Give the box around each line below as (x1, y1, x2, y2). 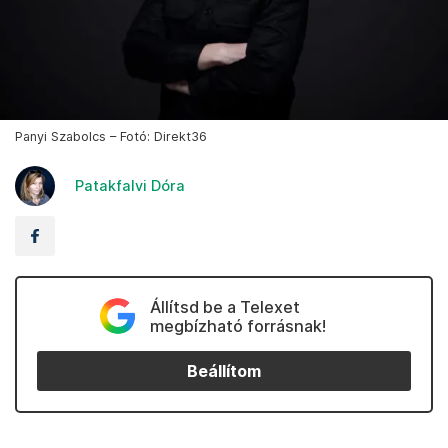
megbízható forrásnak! (149, 316, 326, 337)
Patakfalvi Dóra (75, 177, 185, 195)
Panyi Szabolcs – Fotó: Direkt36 (15, 129, 207, 145)
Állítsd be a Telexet (149, 297, 300, 318)
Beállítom (187, 361, 261, 381)
